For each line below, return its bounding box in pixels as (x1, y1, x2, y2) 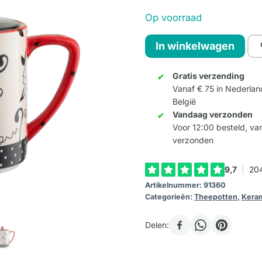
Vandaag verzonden (172, 109, 253, 120)
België (172, 96, 196, 107)
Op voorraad (144, 11, 202, 23)
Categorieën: (144, 192, 194, 202)
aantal (144, 85, 174, 98)
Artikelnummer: (144, 181, 204, 190)
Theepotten (194, 192, 237, 202)
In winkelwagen (155, 40, 235, 53)
